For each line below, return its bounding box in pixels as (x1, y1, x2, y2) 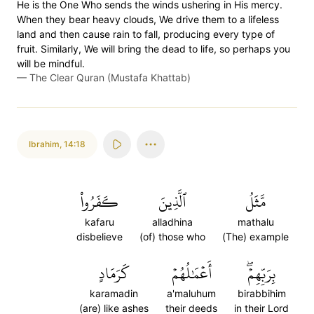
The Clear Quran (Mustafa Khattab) (29, 71, 191, 83)
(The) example (222, 231, 289, 243)
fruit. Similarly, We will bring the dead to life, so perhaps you (17, 43, 290, 55)
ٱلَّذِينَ (158, 187, 186, 217)
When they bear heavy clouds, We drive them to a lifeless (17, 13, 279, 25)
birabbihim (237, 287, 286, 299)
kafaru (85, 216, 114, 228)
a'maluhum (167, 287, 216, 299)
